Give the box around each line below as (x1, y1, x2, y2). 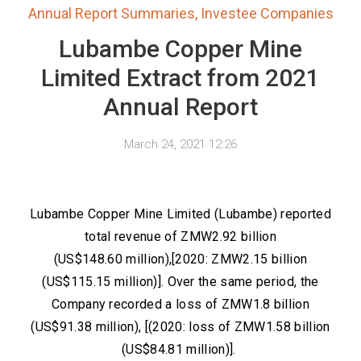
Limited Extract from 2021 (41, 64, 320, 92)
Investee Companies (200, 5, 334, 22)
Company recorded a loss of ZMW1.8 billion (51, 297, 310, 312)
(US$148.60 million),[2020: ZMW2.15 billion (53, 251, 308, 267)
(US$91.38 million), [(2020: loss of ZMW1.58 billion (31, 319, 330, 334)
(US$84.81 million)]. (122, 342, 239, 357)
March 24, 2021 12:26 (124, 137, 237, 151)
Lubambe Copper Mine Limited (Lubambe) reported (30, 206, 331, 222)
